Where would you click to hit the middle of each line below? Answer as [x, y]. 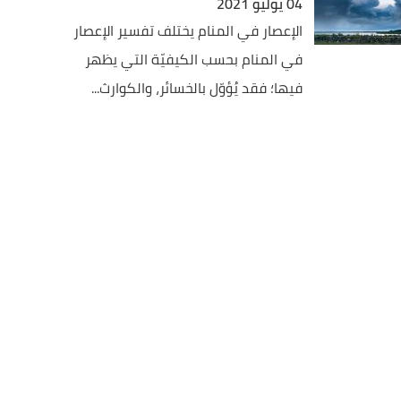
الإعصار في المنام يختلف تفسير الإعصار [188, 30]
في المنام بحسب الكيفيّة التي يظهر [194, 59]
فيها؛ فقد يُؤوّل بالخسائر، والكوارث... [197, 88]
